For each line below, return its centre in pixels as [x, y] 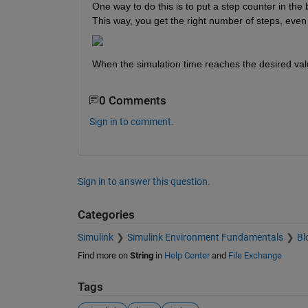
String [141, 255]
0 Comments [132, 100]
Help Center [187, 255]
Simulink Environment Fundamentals [205, 237]
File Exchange [255, 255]
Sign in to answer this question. [144, 182]
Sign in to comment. [131, 122]
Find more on [103, 255]
